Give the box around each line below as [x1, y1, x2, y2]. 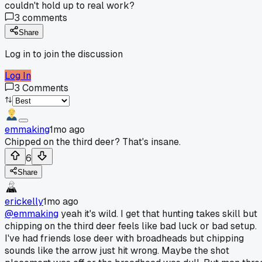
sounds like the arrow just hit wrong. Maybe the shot [5, 244, 229, 257]
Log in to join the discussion [5, 47, 123, 60]
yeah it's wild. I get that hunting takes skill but [58, 207, 257, 220]
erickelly [5, 195, 43, 208]
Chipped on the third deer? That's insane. [5, 135, 181, 148]
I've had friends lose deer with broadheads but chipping [5, 232, 244, 244]
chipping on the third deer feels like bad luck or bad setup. [5, 219, 257, 232]
